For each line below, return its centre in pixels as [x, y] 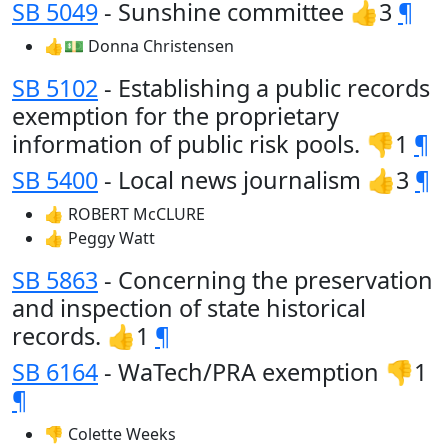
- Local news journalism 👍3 [256, 180]
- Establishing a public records [264, 88]
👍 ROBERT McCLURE [124, 214]
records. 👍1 [83, 336]
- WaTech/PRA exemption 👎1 [262, 372]
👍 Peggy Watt [99, 238]
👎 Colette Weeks [110, 434]
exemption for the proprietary [175, 116]
